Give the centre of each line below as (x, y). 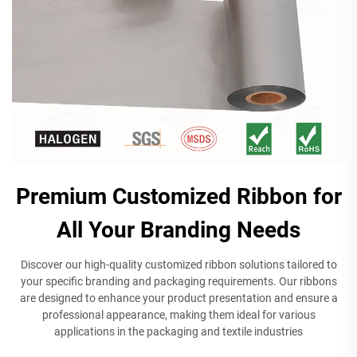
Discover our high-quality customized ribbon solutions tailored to (178, 264)
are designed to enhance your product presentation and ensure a (178, 298)
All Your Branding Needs (178, 229)
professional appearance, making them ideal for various (178, 314)
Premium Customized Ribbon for (178, 196)
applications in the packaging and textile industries (178, 331)
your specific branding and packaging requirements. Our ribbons (178, 281)
